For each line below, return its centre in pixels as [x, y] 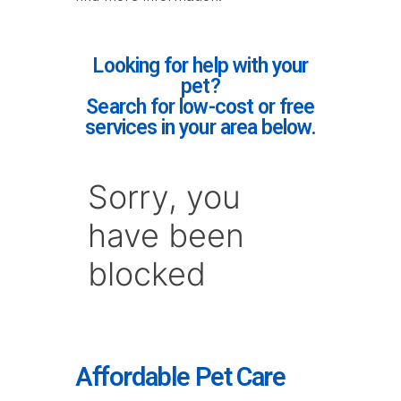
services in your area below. [200, 128]
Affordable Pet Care [180, 377]
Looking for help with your [200, 66]
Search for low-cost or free [200, 107]
